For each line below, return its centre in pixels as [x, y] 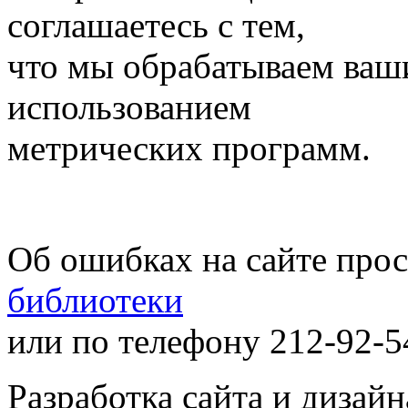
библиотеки [95, 300]
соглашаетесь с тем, [156, 25]
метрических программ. [189, 148]
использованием [129, 107]
